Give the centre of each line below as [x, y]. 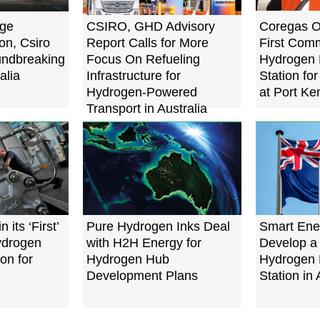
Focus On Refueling [143, 60]
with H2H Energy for [144, 243]
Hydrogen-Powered [142, 92]
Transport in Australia [147, 109]
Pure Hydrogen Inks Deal [158, 227]
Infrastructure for [134, 76]
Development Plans [142, 276]
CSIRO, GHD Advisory [151, 27]
